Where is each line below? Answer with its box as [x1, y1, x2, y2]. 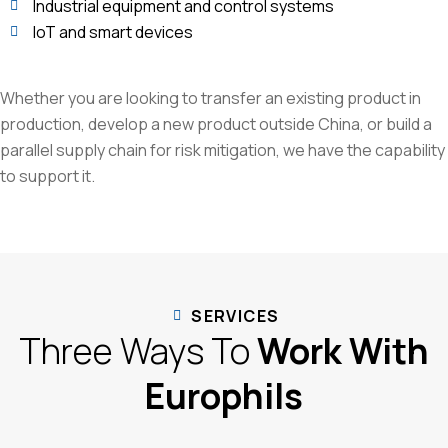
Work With [250, 327, 429, 376]
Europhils [145, 372, 303, 421]
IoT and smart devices [32, 20, 193, 43]
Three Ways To [19, 327, 250, 376]
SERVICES [191, 305, 280, 328]
